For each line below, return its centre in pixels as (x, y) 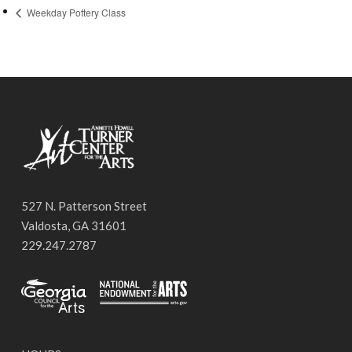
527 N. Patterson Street (84, 205)
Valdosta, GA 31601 (73, 225)
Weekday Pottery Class (75, 13)
